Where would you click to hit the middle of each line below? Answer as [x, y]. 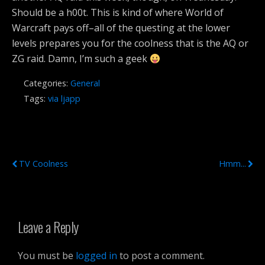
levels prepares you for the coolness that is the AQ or [130, 43]
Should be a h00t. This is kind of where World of [118, 12]
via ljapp [64, 98]
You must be [47, 255]
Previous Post [42, 148]
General [85, 83]
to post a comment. [161, 255]
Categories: [47, 83]
